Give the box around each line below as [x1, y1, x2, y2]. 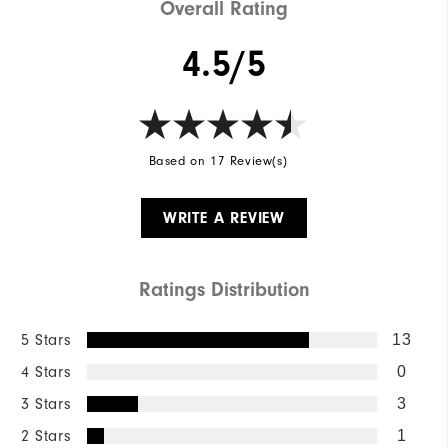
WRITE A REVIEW [162, 209, 286, 228]
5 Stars [21, 331, 72, 350]
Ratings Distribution [138, 278, 310, 302]
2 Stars [21, 427, 72, 446]
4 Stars [21, 363, 72, 382]
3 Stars [21, 395, 72, 414]
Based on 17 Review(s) [148, 153, 288, 169]
